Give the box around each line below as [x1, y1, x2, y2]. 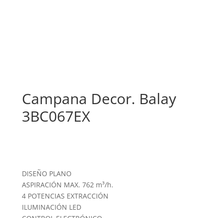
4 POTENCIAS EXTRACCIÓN [21, 191, 109, 201]
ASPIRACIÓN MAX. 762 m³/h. [21, 180, 113, 190]
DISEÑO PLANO [21, 169, 72, 179]
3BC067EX [21, 106, 90, 127]
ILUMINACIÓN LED [21, 202, 81, 212]
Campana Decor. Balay [21, 89, 176, 109]
